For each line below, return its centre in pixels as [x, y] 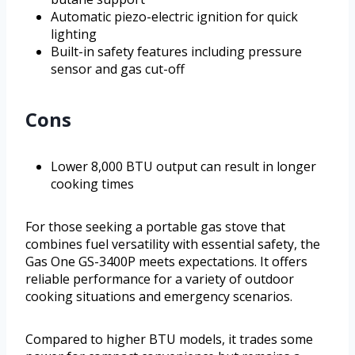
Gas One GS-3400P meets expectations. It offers [166, 262]
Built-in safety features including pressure [176, 52]
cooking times [92, 184]
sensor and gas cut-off [118, 69]
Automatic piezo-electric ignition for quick [174, 17]
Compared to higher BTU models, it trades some [169, 340]
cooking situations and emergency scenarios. [159, 297]
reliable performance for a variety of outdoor [160, 279]
